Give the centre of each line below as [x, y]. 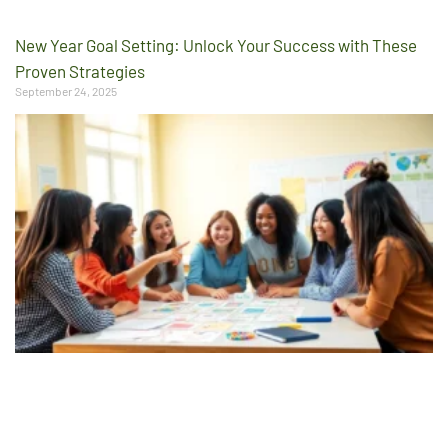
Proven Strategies [80, 71]
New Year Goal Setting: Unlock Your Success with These [216, 45]
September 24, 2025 [66, 91]
